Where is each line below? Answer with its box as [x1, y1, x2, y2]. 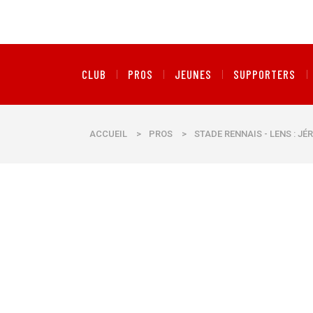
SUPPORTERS [233, 67, 296, 81]
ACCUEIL [89, 129, 127, 139]
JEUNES [175, 67, 212, 81]
